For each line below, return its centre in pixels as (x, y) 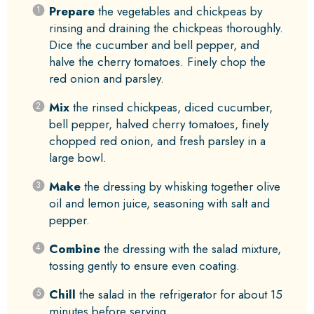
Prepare (71, 12)
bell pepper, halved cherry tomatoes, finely (158, 124)
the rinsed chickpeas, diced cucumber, (171, 108)
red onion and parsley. (106, 79)
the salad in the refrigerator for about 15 (179, 295)
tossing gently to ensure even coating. (144, 266)
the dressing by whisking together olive (180, 187)
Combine (74, 249)
